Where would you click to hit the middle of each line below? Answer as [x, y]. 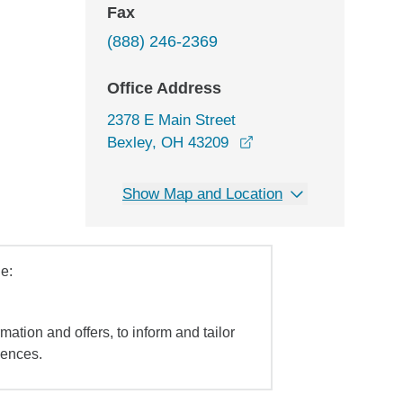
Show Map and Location [202, 194]
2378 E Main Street [171, 120]
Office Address [164, 88]
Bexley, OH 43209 [168, 143]
